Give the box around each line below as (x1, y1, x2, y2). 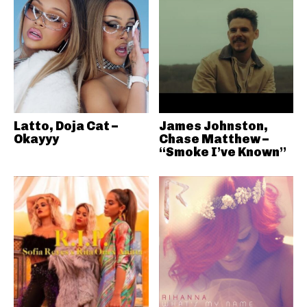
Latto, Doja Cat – (14, 118, 118, 134)
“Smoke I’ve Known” (158, 144, 286, 160)
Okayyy (14, 131, 59, 147)
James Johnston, (158, 118, 268, 134)
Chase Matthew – (158, 131, 269, 147)
